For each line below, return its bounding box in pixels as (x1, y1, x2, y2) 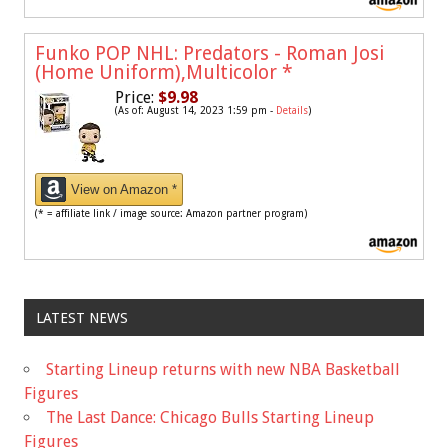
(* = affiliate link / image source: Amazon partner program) (35, 208, 307, 220)
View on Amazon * (71, 182, 177, 198)
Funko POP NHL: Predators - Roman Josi (35, 42, 384, 66)
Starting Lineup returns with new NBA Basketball (46, 359, 400, 379)
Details (276, 105, 308, 117)
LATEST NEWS (35, 309, 128, 326)
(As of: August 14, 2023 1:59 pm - (115, 105, 276, 117)
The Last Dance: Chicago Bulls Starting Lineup (46, 407, 374, 427)
